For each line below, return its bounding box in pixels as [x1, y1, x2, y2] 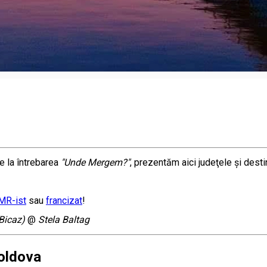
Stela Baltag [38, 213, 89, 225]
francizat [46, 194, 82, 206]
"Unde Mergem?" [61, 156, 130, 168]
